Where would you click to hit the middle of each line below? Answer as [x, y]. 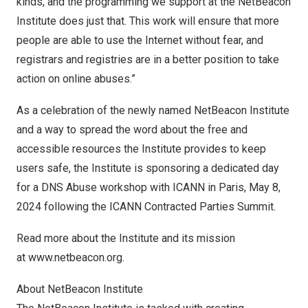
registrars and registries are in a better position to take [148, 59]
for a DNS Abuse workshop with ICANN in [118, 187]
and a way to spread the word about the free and [132, 130]
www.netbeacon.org [75, 257]
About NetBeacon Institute [80, 289]
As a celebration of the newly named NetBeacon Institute [153, 110]
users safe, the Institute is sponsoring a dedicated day [148, 168]
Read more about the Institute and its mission [126, 238]
